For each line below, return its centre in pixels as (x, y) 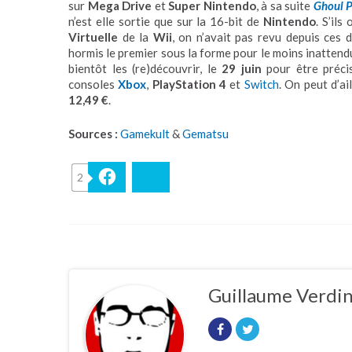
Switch (261, 84)
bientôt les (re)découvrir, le (145, 68)
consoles (93, 84)
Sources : (93, 133)
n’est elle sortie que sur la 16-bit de (166, 21)
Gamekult (145, 133)
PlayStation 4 (189, 84)
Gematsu (205, 133)
